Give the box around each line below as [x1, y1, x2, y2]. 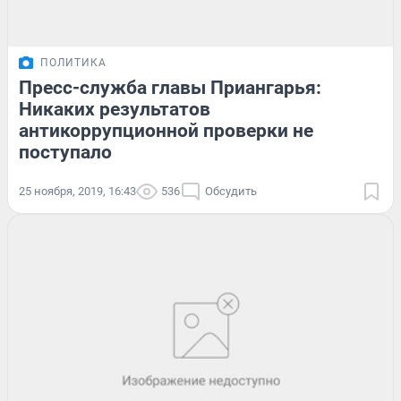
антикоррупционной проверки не [19, 120, 313, 142]
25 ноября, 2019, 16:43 [19, 184, 136, 199]
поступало [19, 141, 112, 164]
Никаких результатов [19, 98, 210, 121]
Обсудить [205, 184, 257, 199]
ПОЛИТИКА [40, 56, 107, 70]
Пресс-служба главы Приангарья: [19, 77, 321, 99]
